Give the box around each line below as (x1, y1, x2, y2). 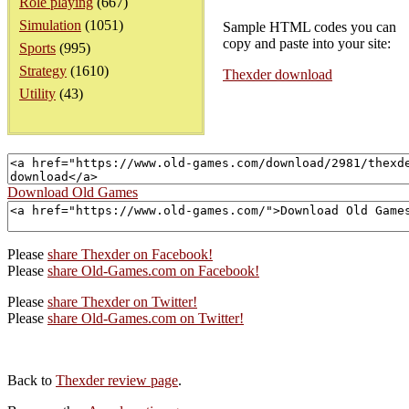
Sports (19, 40, 56, 56)
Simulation (19, 17, 81, 33)
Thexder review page (56, 372, 178, 388)
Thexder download (223, 67, 332, 82)
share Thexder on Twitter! (47, 294, 197, 309)
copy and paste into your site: (223, 36, 391, 51)
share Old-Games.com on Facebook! (47, 263, 259, 278)
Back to (7, 372, 56, 388)
